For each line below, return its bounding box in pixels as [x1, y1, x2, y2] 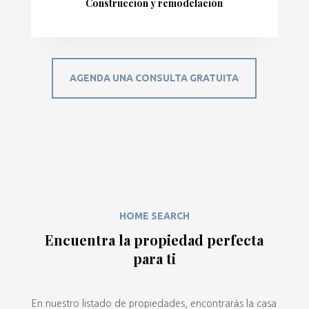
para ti [132, 248, 176, 268]
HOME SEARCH [119, 210, 190, 221]
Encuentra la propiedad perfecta [45, 230, 264, 249]
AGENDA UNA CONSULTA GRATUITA [70, 72, 239, 83]
